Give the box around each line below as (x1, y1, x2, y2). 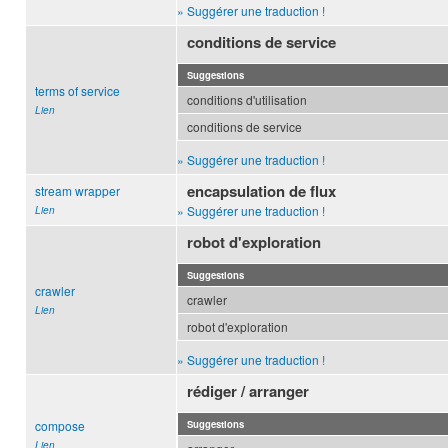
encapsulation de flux (187, 180, 337, 203)
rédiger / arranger (187, 380, 310, 403)
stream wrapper (35, 182, 120, 200)
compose (35, 417, 85, 435)
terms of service (35, 82, 120, 100)
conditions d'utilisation (187, 91, 307, 109)
